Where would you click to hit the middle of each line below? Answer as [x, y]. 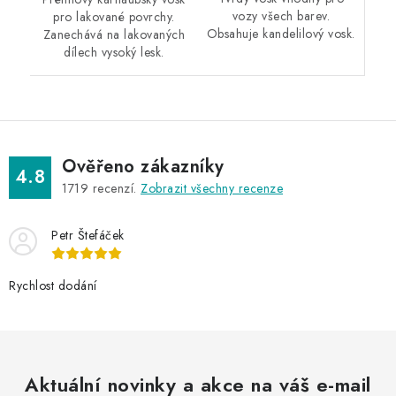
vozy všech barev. [281, 16]
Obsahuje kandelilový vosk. [281, 34]
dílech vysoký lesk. [114, 52]
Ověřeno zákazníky [143, 166]
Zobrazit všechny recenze [212, 188]
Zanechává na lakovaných [114, 34]
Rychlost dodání [53, 285]
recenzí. [114, 188]
